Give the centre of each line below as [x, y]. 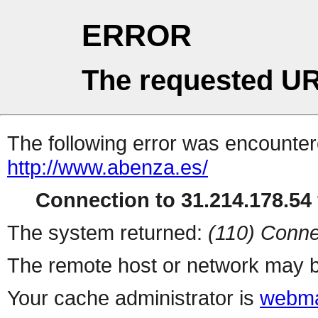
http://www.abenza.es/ [108, 168]
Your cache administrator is [133, 298]
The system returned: [108, 233]
